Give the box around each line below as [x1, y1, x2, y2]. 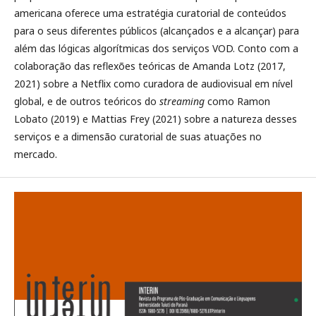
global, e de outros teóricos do [14, 95, 159, 109]
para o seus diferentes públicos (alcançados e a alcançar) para [14, 24, 299, 38]
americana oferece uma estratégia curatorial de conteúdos [14, 6, 286, 20]
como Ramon [205, 95, 270, 109]
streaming [159, 95, 205, 109]
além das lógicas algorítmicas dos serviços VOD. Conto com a [14, 42, 298, 56]
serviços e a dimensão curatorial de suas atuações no [14, 130, 262, 144]
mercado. [14, 147, 57, 162]
